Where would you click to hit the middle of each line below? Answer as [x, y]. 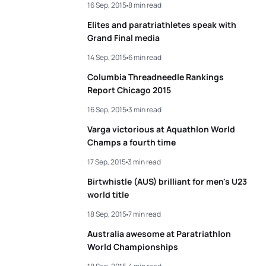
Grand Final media [123, 38]
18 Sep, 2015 [107, 214]
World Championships [133, 247]
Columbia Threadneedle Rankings [156, 77]
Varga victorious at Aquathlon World [161, 129]
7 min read [145, 214]
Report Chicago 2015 [129, 90]
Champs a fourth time [132, 142]
